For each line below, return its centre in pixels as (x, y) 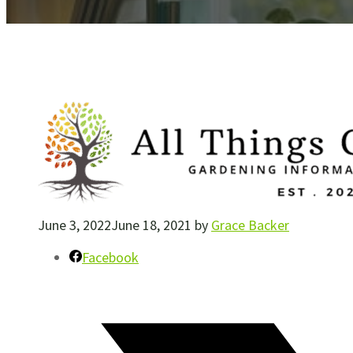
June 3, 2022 (74, 225)
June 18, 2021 (151, 225)
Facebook (110, 258)
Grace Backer (250, 225)
